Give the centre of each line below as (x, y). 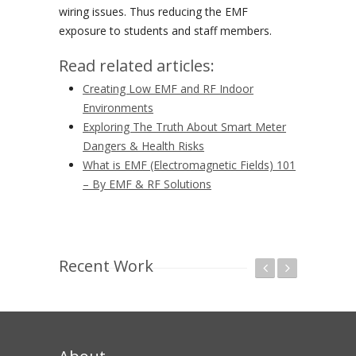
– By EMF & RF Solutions (147, 184)
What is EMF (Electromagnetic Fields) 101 (189, 165)
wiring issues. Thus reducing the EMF (153, 12)
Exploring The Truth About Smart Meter (184, 127)
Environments (118, 108)
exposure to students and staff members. (165, 31)
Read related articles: (137, 66)
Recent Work (106, 266)
